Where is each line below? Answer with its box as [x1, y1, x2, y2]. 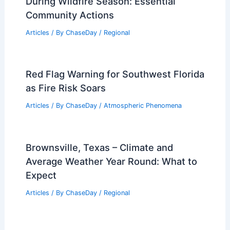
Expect [25, 169, 56, 181]
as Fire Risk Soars [25, 82, 106, 94]
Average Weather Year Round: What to [25, 156, 197, 167]
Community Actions [25, 9, 114, 21]
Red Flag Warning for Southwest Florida [25, 68, 204, 80]
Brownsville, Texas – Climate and [25, 142, 173, 154]
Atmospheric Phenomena [103, 102, 182, 110]
